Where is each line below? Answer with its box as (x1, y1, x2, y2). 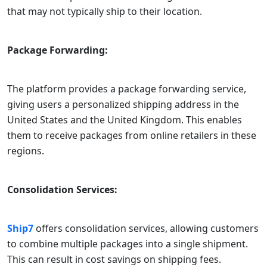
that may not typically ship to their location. (7, 4, 202, 18)
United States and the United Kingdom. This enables (7, 113, 242, 126)
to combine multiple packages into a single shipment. (7, 237, 248, 250)
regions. (7, 144, 44, 157)
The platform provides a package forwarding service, (7, 82, 246, 95)
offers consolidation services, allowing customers (36, 221, 259, 235)
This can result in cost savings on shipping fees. (7, 252, 221, 266)
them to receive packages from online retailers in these (7, 128, 256, 142)
